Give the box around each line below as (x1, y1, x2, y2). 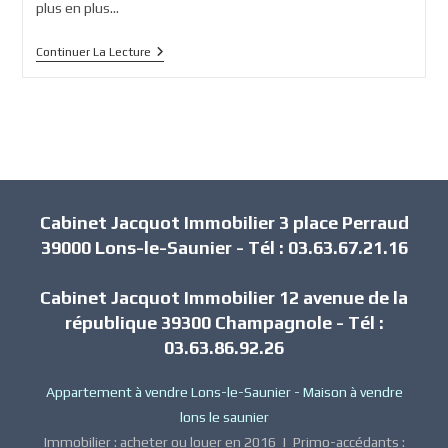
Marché (149, 92, 195, 109)
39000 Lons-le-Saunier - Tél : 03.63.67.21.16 (40, 237, 408, 259)
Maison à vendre (302, 384, 403, 401)
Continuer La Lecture (35, 45, 151, 60)
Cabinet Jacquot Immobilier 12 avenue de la (40, 287, 408, 309)
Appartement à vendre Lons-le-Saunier (45, 384, 291, 401)
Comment (149, 44, 214, 61)
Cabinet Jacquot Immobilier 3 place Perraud (39, 212, 409, 234)
